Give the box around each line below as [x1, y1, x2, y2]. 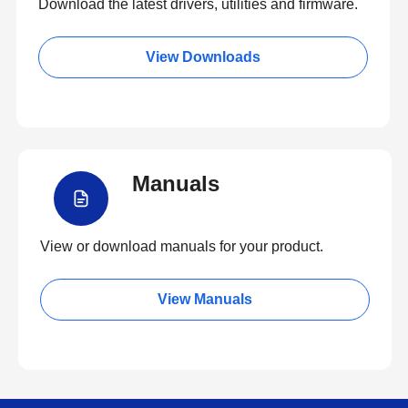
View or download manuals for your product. [40, 239, 323, 254]
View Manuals [158, 291, 252, 307]
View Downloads [146, 49, 260, 65]
